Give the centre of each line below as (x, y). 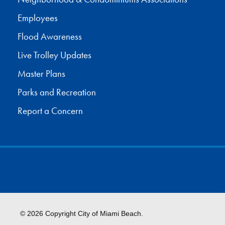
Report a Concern (50, 111)
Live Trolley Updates (54, 55)
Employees (38, 18)
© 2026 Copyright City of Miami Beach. (82, 214)
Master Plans (41, 74)
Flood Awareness (50, 37)
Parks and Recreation (57, 93)
